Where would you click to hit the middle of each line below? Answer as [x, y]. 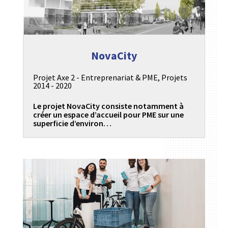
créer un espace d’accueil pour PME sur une [108, 114]
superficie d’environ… [72, 123]
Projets [174, 77]
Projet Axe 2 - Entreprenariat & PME [95, 77]
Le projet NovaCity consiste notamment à [108, 106]
